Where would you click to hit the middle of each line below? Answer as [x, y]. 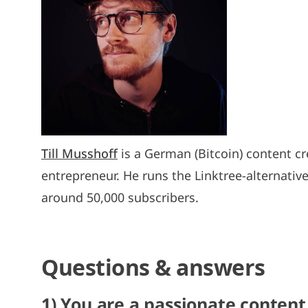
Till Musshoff [79, 153]
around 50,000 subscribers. [120, 197]
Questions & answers [153, 267]
